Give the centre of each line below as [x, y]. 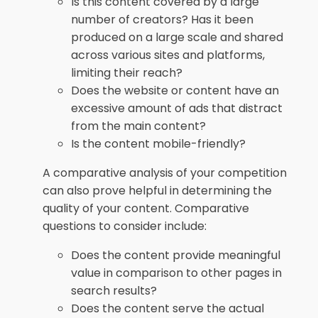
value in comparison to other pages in [176, 273]
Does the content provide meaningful [176, 255]
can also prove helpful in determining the [157, 191]
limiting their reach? [127, 73]
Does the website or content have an [175, 91]
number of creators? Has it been [162, 20]
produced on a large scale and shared [177, 37]
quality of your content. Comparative [146, 208]
